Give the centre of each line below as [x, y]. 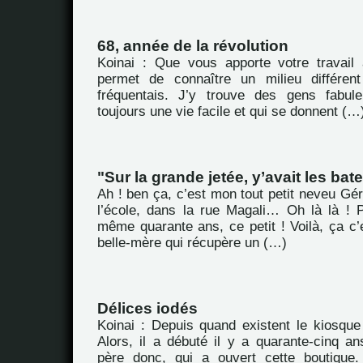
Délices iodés [147, 308]
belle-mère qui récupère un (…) [192, 243]
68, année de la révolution [193, 46]
